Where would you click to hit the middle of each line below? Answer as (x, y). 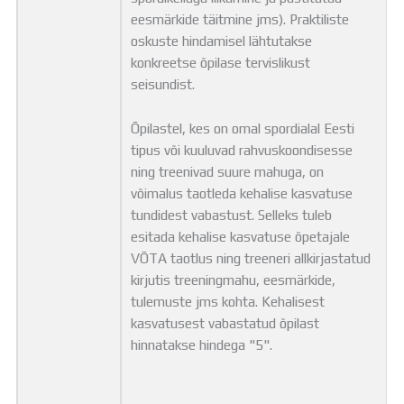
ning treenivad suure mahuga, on (228, 172)
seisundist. (163, 84)
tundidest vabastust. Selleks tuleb (232, 215)
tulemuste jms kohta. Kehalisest (228, 302)
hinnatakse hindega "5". (202, 345)
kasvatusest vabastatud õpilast (225, 323)
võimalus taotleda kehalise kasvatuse (242, 193)
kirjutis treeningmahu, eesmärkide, (234, 280)
